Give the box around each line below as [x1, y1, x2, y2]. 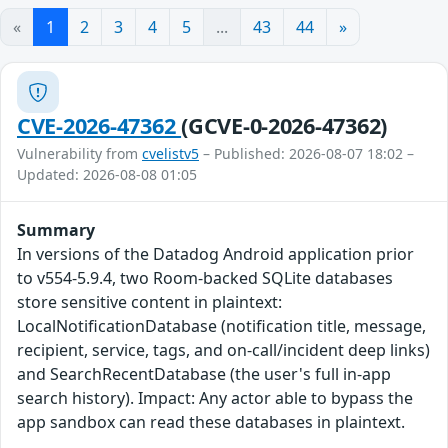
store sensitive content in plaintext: [17, 291, 282, 314]
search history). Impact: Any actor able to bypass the [17, 387, 413, 410]
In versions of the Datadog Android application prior [17, 243, 414, 266]
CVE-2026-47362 [17, 111, 182, 141]
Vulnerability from [17, 144, 142, 164]
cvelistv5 [142, 144, 199, 164]
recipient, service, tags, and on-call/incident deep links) [17, 339, 430, 362]
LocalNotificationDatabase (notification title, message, [17, 315, 426, 338]
